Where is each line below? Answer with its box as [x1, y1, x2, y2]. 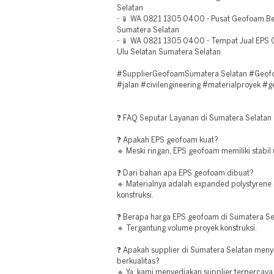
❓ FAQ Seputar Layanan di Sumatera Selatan [117, 115, 272, 122]
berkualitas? [117, 258, 160, 265]
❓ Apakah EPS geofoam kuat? [117, 137, 218, 144]
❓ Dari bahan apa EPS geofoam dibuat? [117, 170, 254, 177]
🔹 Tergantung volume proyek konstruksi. [117, 225, 257, 232]
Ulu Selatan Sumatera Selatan [117, 49, 221, 56]
